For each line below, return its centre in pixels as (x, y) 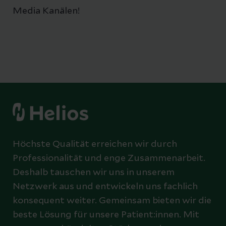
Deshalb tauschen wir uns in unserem (94, 172)
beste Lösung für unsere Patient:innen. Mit (106, 215)
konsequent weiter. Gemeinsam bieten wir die (112, 201)
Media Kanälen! (47, 11)
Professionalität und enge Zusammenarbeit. (109, 158)
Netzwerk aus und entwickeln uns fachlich (105, 186)
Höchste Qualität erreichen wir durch (95, 144)
